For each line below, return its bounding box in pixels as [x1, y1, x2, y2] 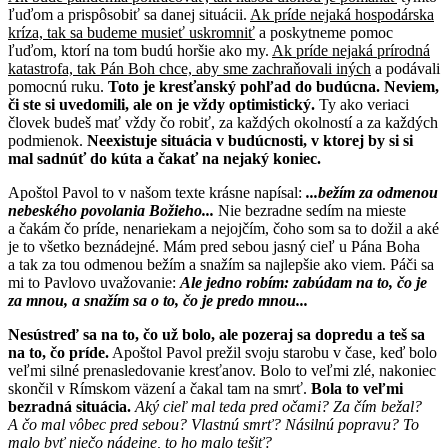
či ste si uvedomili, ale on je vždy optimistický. [8, 95, 319, 113]
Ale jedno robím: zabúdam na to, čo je [180, 273, 427, 291]
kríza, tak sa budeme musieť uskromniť [8, 23, 255, 41]
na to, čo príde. [8, 343, 109, 361]
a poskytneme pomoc [255, 23, 393, 41]
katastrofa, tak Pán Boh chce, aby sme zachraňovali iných [8, 59, 371, 77]
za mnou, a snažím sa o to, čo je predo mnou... [8, 291, 308, 309]
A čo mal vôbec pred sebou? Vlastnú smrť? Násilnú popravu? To [8, 415, 419, 433]
